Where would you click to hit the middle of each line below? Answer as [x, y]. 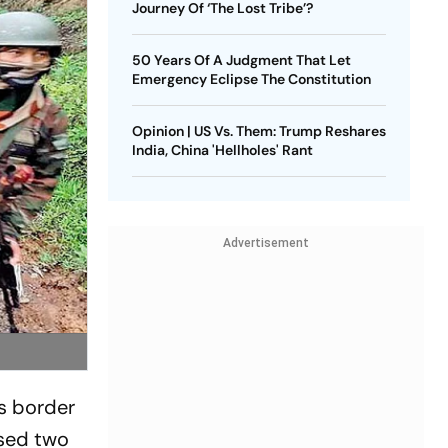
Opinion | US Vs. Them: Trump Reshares [258, 131]
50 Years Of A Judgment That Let [241, 60]
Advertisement [265, 243]
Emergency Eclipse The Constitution [251, 79]
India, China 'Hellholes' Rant [222, 150]
